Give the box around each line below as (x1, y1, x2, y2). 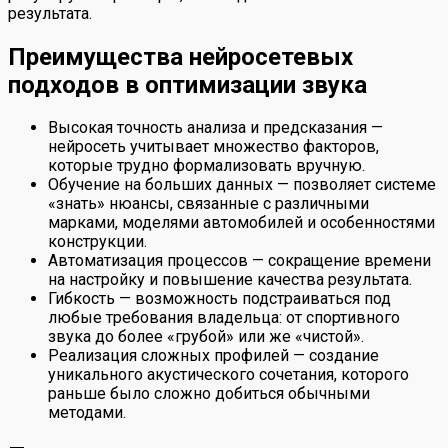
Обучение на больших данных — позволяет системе (48, 175, 436, 195)
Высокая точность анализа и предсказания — (48, 118, 383, 138)
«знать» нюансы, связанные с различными (48, 194, 369, 214)
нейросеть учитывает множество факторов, (48, 137, 379, 157)
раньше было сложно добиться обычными (48, 384, 370, 404)
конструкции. (48, 232, 147, 252)
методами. (48, 403, 126, 423)
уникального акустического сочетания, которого (48, 365, 409, 385)
